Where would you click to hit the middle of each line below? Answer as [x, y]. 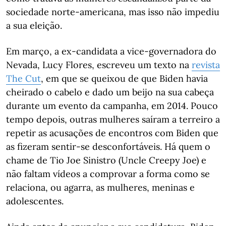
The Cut [23, 78]
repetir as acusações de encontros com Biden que [112, 133]
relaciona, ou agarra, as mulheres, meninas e [100, 187]
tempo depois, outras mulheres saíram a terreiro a [113, 119]
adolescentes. [35, 201]
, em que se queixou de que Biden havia [124, 78]
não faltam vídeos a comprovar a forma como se [108, 174]
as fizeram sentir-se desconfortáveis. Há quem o [108, 147]
